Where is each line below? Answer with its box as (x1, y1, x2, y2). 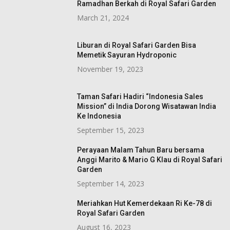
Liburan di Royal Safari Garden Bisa (77, 41, 196, 49)
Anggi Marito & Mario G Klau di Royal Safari (77, 155, 222, 164)
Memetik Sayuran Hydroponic (77, 50, 177, 59)
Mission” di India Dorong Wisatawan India (77, 102, 216, 110)
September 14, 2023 (77, 178, 144, 188)
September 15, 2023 (77, 125, 144, 135)
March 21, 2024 (77, 12, 129, 23)
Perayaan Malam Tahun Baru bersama (77, 145, 204, 154)
